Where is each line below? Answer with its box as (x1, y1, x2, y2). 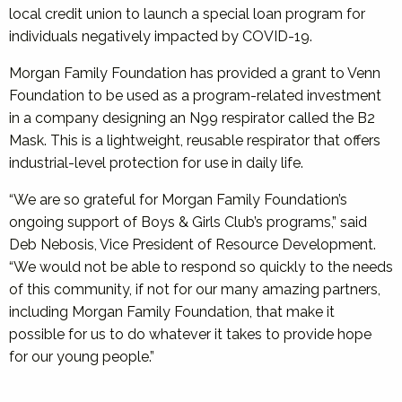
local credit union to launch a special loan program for (9, 5, 365, 22)
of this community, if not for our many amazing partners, (9, 281, 380, 298)
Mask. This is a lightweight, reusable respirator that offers (9, 132, 380, 149)
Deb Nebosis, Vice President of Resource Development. (9, 236, 376, 253)
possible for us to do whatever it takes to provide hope (9, 326, 371, 343)
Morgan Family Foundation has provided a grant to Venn (9, 65, 380, 82)
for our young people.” (9, 348, 154, 365)
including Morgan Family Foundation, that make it (9, 303, 335, 320)
